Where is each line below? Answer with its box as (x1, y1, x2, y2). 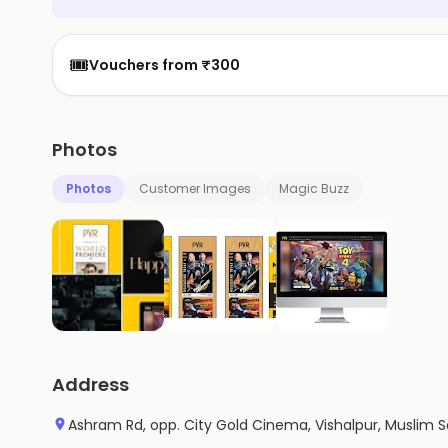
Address (52, 372, 129, 397)
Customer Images (139, 180, 251, 197)
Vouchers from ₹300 (89, 55, 240, 75)
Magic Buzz (279, 180, 349, 197)
